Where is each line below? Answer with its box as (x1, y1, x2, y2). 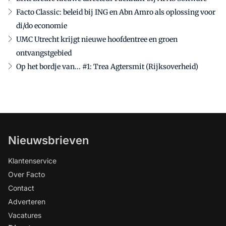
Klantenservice (8, 156, 56, 165)
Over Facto (8, 170, 45, 179)
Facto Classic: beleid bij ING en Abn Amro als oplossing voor (16, 8, 215, 17)
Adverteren (8, 197, 45, 206)
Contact (8, 184, 34, 192)
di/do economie (16, 21, 67, 30)
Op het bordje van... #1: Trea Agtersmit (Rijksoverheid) (16, 62, 198, 71)
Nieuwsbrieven (8, 134, 89, 147)
